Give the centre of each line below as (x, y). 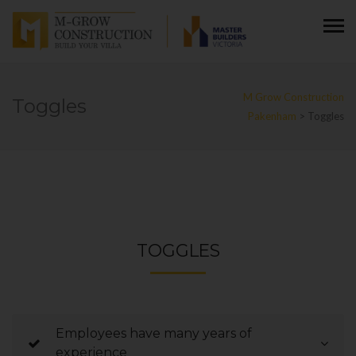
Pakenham (272, 116)
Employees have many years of (154, 333)
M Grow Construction (294, 97)
